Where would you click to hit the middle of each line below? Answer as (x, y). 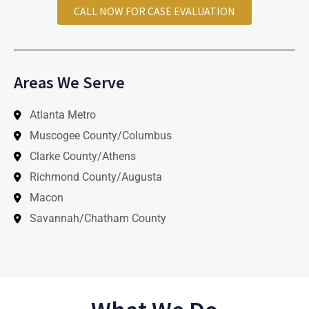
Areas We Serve (69, 82)
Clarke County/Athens (82, 156)
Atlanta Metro (62, 114)
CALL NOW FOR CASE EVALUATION (154, 11)
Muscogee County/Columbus (100, 135)
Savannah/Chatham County (98, 218)
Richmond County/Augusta (96, 177)
